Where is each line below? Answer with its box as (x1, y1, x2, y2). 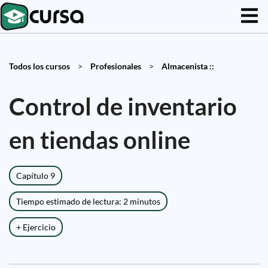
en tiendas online (9, 126, 190, 154)
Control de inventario (9, 92, 237, 121)
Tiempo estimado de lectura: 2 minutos (16, 196, 160, 206)
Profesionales (90, 61, 141, 71)
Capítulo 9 (16, 170, 55, 181)
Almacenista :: (162, 61, 214, 71)
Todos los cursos (9, 61, 70, 71)
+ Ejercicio (16, 222, 56, 232)
